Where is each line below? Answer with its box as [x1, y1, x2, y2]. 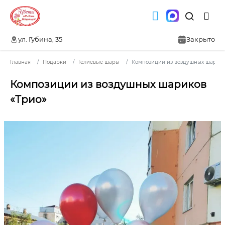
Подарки [43, 58, 66, 65]
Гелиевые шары [78, 58, 120, 65]
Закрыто [186, 35, 215, 44]
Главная [10, 58, 31, 65]
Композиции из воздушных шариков [10, 78, 206, 90]
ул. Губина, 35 [18, 35, 62, 44]
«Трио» [10, 93, 47, 105]
